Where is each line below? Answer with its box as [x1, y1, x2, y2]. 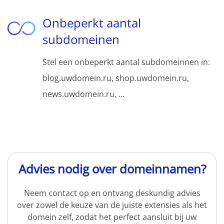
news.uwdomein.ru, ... [42, 88, 124, 100]
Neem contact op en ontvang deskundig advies [23, 187, 200, 199]
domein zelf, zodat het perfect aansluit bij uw [27, 211, 196, 223]
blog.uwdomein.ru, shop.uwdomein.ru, [42, 72, 189, 84]
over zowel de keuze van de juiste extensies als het [17, 199, 207, 211]
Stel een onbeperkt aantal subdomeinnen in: [42, 56, 210, 68]
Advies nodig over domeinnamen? [18, 160, 206, 177]
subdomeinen [42, 31, 119, 48]
